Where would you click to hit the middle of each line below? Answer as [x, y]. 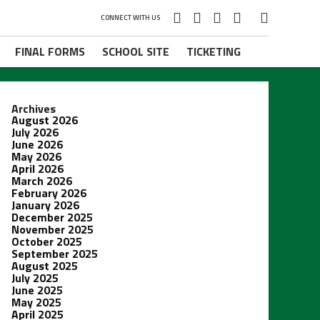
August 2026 [45, 120]
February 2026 [49, 193]
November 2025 [52, 229]
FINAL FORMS [50, 51]
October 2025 [47, 241]
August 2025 [45, 266]
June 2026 [37, 144]
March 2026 [42, 181]
